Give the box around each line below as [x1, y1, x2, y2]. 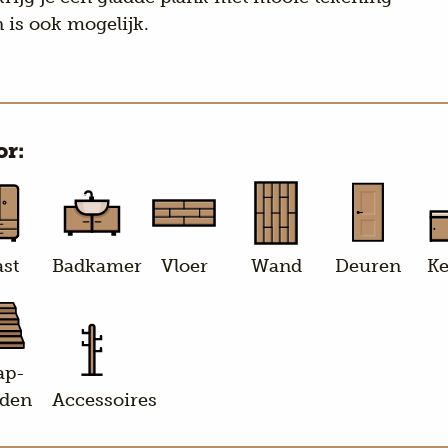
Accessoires [52, 388, 157, 411]
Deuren [335, 254, 401, 277]
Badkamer [52, 254, 142, 277]
